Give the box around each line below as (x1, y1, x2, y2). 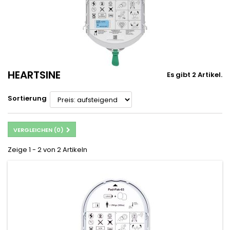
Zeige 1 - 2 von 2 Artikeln (8, 145, 87, 155)
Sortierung (8, 93, 47, 104)
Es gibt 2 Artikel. (167, 70, 222, 80)
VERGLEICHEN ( (13, 126, 56, 135)
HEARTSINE (8, 68, 61, 83)
